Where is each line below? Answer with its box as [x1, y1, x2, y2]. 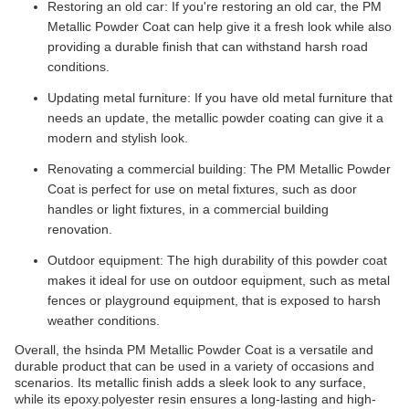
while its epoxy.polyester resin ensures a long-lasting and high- [15, 392, 376, 406]
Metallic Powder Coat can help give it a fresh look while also [47, 19, 392, 34]
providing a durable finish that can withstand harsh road [47, 39, 368, 54]
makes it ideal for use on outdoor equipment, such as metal [47, 273, 390, 288]
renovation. [47, 222, 112, 236]
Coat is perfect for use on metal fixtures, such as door [47, 182, 357, 196]
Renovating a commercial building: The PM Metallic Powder [47, 162, 391, 176]
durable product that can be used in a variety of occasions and [15, 359, 374, 373]
